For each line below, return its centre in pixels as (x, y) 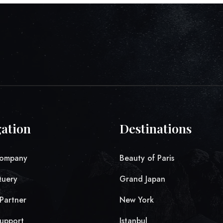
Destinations (155, 128)
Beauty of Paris (147, 158)
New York (136, 200)
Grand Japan (142, 179)
